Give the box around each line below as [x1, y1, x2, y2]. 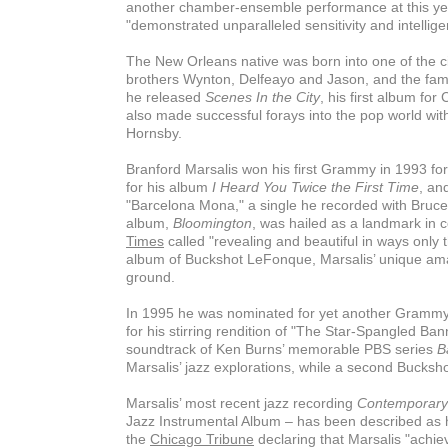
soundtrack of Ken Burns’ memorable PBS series [126, 341, 437, 357]
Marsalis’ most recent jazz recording [126, 395, 357, 411]
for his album [126, 179, 212, 195]
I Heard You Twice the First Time [212, 179, 419, 195]
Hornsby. [126, 125, 182, 141]
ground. [126, 269, 175, 285]
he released [126, 89, 205, 105]
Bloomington [173, 215, 252, 231]
